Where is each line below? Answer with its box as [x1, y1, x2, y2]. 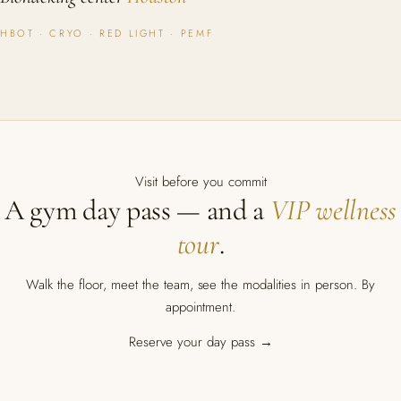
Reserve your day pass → [128, 332, 273, 352]
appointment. [165, 297, 236, 317]
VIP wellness [269, 192, 397, 227]
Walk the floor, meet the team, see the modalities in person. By [26, 275, 375, 294]
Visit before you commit [134, 172, 267, 192]
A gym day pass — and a [4, 192, 270, 227]
